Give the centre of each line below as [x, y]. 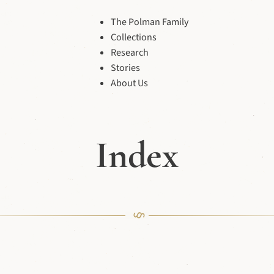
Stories [125, 68]
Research [129, 53]
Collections [133, 37]
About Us [129, 83]
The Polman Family [149, 22]
